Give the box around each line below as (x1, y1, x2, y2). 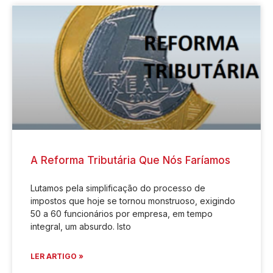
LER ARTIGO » (30, 251, 83, 261)
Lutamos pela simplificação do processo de (30, 182, 205, 193)
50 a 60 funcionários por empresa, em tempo (30, 208, 213, 219)
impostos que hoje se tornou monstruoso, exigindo (30, 195, 235, 206)
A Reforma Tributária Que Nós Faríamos (30, 154, 230, 166)
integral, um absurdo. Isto (30, 221, 131, 232)
